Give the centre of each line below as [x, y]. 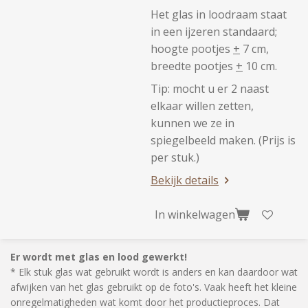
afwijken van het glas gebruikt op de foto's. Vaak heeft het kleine [154, 287]
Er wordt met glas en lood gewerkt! [99, 257]
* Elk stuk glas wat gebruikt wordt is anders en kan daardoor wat [154, 272]
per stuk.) [175, 157]
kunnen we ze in [192, 123]
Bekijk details [185, 180]
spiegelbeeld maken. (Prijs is [223, 140]
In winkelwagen [195, 214]
